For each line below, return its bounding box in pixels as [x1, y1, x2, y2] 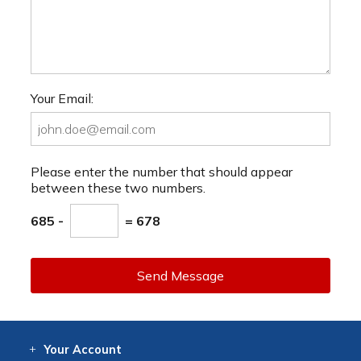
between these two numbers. [31, 180, 205, 197]
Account [72, 342, 122, 357]
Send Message [137, 267, 224, 284]
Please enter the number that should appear [31, 164, 293, 180]
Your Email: [31, 90, 93, 107]
